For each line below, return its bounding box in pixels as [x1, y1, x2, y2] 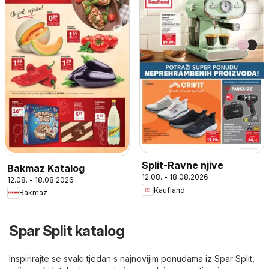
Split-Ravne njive [142, 159, 223, 172]
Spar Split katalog [9, 222, 124, 240]
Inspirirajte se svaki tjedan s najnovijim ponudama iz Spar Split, [9, 253, 255, 264]
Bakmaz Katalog [7, 162, 85, 174]
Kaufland [154, 185, 185, 195]
